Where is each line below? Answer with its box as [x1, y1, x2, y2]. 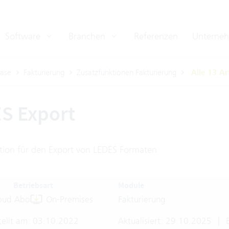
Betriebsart [13, 180, 53, 191]
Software [5, 30, 43, 42]
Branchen [68, 30, 108, 42]
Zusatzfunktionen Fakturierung [76, 67, 176, 77]
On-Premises [45, 194, 93, 204]
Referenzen [134, 30, 178, 42]
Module [118, 180, 144, 191]
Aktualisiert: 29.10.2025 [118, 216, 214, 226]
